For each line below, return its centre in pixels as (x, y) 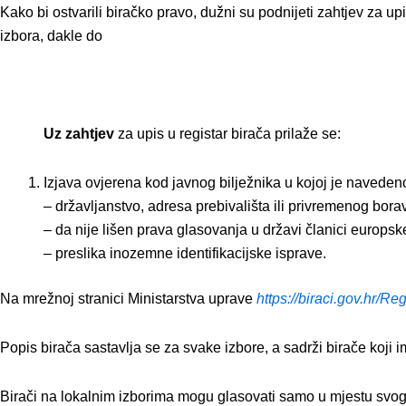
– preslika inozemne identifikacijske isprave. (185, 253)
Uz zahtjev (81, 133)
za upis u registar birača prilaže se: (229, 133)
